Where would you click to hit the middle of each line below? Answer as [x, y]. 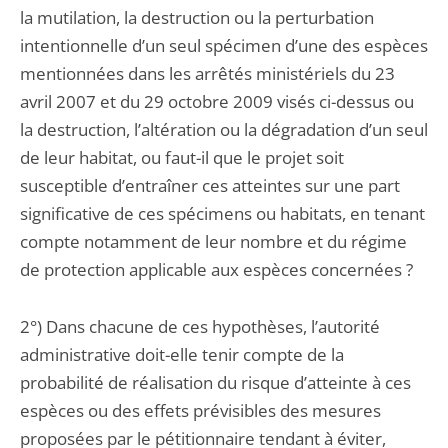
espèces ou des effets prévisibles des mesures [200, 410]
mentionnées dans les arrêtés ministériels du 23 [207, 73]
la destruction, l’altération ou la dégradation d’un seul [224, 129]
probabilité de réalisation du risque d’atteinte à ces [215, 382]
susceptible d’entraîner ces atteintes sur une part [210, 185]
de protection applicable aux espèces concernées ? [216, 269]
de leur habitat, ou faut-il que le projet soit [182, 157]
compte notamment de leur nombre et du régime [213, 241]
